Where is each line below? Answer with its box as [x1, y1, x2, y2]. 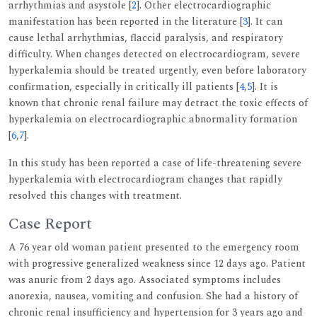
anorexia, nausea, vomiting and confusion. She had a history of [8, 288, 298, 304]
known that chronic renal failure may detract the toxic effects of [8, 95, 308, 110]
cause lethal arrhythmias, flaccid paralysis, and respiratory [8, 30, 283, 45]
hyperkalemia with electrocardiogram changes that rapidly [8, 171, 282, 187]
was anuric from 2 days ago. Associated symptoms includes [8, 272, 281, 287]
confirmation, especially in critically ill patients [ [8, 79, 239, 94]
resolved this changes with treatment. [8, 188, 182, 203]
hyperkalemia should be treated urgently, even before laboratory [8, 62, 306, 78]
